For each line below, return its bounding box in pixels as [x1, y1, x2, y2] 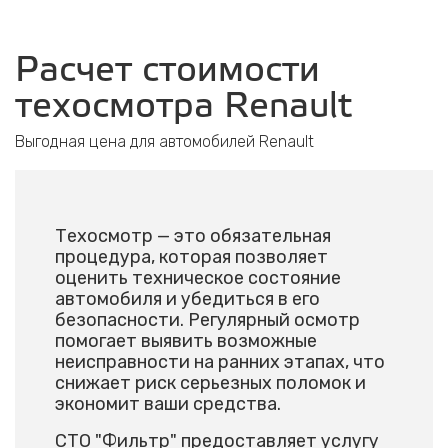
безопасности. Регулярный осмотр [55, 309, 360, 331]
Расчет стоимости [15, 55, 320, 88]
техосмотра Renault [15, 91, 353, 124]
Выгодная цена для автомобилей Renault [15, 132, 314, 151]
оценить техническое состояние [55, 267, 341, 289]
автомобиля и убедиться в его [55, 288, 320, 310]
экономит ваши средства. [55, 393, 281, 415]
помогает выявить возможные [55, 330, 317, 352]
